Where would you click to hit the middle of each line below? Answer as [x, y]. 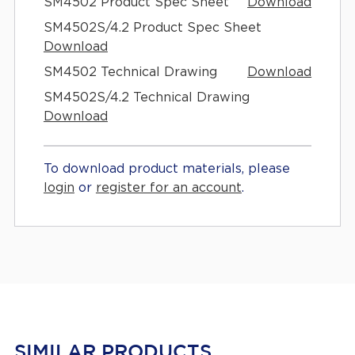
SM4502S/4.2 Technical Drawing [146, 97]
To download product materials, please [166, 168]
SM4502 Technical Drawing [130, 72]
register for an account [168, 187]
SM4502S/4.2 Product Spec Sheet [152, 27]
